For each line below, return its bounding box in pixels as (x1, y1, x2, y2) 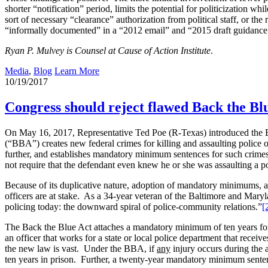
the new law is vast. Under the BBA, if (5, 243, 157, 254)
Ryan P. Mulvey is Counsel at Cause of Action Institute (5, 45, 211, 56)
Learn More (54, 66, 99, 77)
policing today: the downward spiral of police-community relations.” (5, 202, 262, 212)
